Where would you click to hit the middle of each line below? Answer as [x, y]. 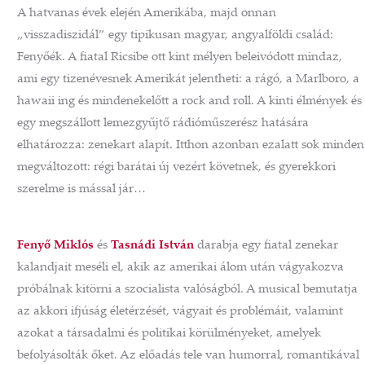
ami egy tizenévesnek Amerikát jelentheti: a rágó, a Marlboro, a [188, 80]
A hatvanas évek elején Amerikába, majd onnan [147, 14]
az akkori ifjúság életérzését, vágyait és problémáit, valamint [180, 312]
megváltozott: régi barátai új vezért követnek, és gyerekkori [176, 168]
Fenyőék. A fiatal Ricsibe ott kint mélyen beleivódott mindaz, [180, 58]
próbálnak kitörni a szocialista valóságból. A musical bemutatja [187, 290]
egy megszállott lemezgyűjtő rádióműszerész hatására [163, 124]
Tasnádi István [152, 246]
